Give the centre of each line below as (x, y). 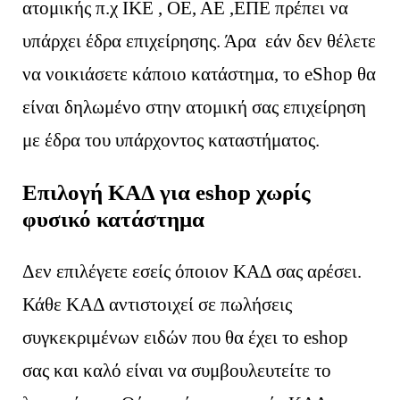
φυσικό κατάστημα (114, 219)
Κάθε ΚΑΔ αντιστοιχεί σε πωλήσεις (158, 304)
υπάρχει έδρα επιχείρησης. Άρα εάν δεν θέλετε (200, 41)
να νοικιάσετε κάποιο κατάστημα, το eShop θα (200, 74)
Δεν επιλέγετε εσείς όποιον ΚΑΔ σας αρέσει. (192, 271)
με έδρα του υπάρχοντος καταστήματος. (171, 140)
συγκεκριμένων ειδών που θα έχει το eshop (186, 337)
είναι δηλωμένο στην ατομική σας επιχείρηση (195, 107)
